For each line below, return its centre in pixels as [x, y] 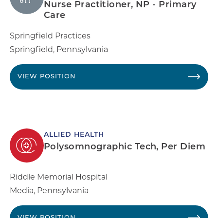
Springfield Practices [50, 36]
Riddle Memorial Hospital [59, 177]
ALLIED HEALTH [74, 135]
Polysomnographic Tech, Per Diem [125, 147]
